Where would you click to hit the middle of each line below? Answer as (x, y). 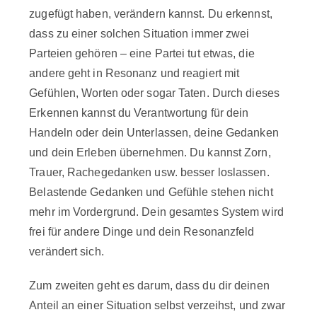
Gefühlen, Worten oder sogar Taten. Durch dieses (154, 93)
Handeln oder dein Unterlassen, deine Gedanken (154, 132)
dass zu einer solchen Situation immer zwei (139, 33)
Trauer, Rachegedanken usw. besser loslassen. (149, 172)
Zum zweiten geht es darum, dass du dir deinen (149, 285)
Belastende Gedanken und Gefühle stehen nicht (151, 192)
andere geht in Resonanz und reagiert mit (134, 73)
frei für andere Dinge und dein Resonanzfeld (142, 231)
